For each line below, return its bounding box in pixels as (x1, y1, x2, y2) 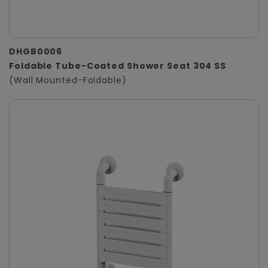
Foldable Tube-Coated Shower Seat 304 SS (9, 60, 227, 72)
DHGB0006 (9, 45, 63, 58)
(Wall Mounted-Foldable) (9, 74, 127, 87)
